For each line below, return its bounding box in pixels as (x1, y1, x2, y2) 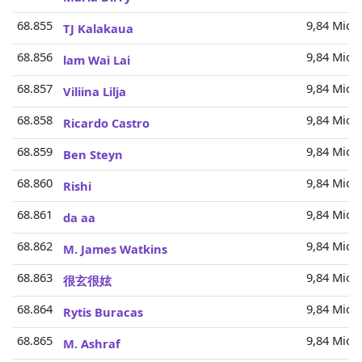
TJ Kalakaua (63, 20, 133, 36)
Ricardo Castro (63, 115, 149, 131)
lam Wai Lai (63, 52, 130, 68)
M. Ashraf (63, 335, 120, 351)
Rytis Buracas (63, 304, 143, 320)
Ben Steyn (63, 146, 123, 162)
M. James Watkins (63, 241, 167, 257)
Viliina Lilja (63, 83, 126, 99)
